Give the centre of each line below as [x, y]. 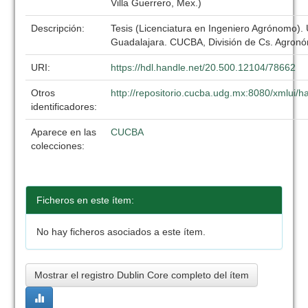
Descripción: [59, 28]
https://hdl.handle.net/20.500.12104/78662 [203, 67]
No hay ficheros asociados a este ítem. [121, 232]
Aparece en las [64, 132]
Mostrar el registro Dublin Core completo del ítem [142, 275]
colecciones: [58, 146]
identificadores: [66, 107]
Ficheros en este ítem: [86, 200]
